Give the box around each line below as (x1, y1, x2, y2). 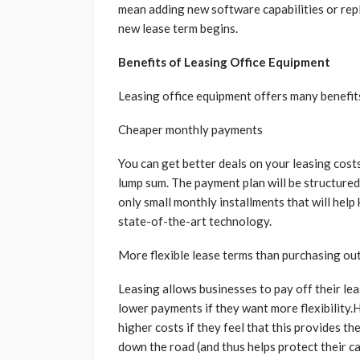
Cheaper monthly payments (118, 122, 263, 137)
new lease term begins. (118, 21, 238, 36)
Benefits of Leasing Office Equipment (118, 55, 330, 70)
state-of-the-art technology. (118, 214, 272, 229)
